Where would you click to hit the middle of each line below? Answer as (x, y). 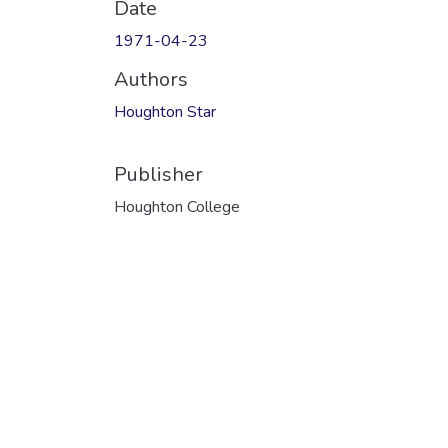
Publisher (158, 174)
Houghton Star (165, 111)
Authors (151, 79)
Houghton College (177, 206)
